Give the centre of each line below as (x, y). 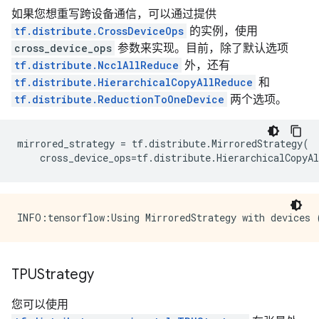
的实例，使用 (222, 31)
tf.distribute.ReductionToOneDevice (119, 99)
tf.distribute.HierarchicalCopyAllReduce (134, 82)
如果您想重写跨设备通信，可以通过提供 (114, 14)
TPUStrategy (53, 274)
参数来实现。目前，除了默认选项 (202, 48)
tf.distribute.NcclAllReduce (96, 65)
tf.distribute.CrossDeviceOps (99, 31)
